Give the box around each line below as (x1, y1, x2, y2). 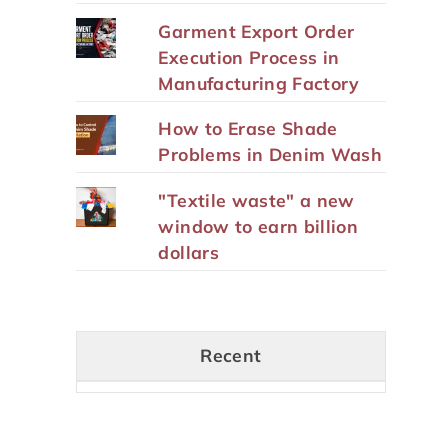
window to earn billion (158, 215, 359, 238)
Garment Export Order (158, 19, 355, 42)
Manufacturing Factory (158, 71, 360, 94)
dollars (158, 241, 219, 264)
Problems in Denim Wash (158, 143, 383, 166)
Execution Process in (158, 45, 340, 68)
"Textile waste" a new (158, 189, 355, 212)
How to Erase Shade (158, 117, 338, 140)
